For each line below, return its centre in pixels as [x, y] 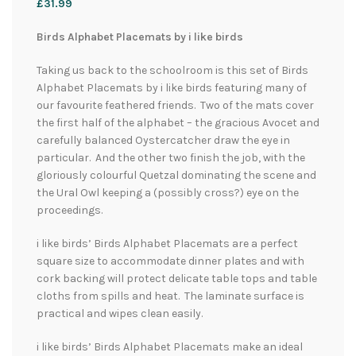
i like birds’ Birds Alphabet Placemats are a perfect [167, 244]
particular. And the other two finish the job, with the [171, 158]
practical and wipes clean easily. [120, 314]
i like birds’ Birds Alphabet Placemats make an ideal [170, 347]
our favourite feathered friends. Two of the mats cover [175, 106]
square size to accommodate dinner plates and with [170, 261]
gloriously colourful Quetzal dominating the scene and [176, 176]
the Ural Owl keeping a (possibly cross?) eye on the [168, 193]
